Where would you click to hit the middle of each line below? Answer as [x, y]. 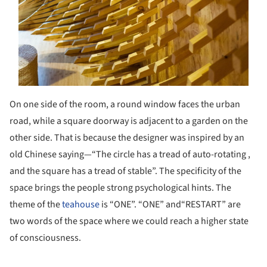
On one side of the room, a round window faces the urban [125, 105]
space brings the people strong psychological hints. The [120, 188]
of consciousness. [45, 238]
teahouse [81, 205]
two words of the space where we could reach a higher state [129, 221]
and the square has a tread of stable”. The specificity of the [125, 171]
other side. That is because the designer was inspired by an [127, 138]
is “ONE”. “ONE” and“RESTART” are [170, 205]
